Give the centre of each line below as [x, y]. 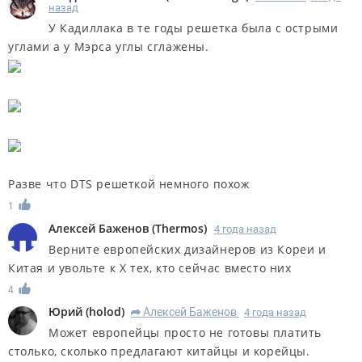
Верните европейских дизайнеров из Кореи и [187, 249]
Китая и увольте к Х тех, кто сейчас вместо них [150, 267]
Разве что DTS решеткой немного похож [129, 183]
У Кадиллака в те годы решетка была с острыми [194, 27]
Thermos [179, 228]
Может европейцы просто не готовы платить [185, 333]
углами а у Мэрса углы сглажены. [109, 46]
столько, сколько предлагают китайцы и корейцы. [159, 351]
